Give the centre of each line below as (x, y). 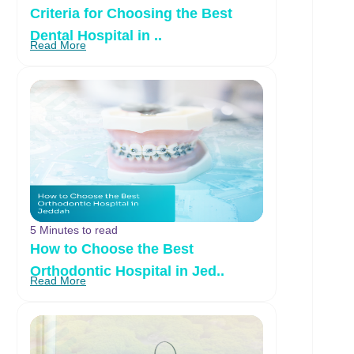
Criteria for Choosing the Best (131, 13)
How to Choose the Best (112, 249)
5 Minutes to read (74, 230)
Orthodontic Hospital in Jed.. (127, 271)
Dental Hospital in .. (96, 36)
